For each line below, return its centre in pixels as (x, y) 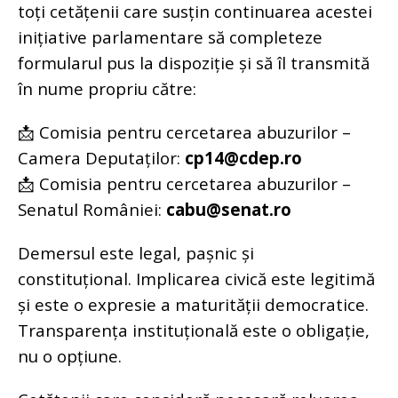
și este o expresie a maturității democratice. (193, 304)
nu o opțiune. (70, 356)
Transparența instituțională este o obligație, (194, 330)
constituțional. (77, 279)
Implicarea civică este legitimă (255, 279)
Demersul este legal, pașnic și (136, 253)
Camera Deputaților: (101, 158)
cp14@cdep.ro (243, 158)
